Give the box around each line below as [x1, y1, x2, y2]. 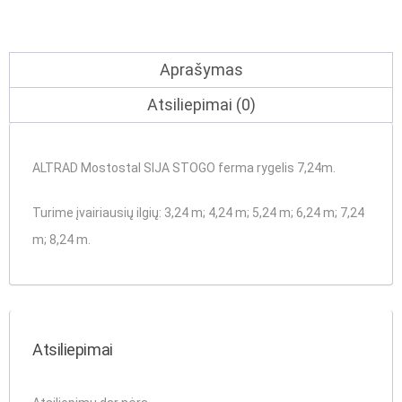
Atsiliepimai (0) [146, 95, 256, 115]
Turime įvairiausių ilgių [32, 205, 159, 221]
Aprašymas [159, 60, 243, 80]
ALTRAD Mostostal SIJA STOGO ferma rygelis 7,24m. [32, 161, 336, 176]
